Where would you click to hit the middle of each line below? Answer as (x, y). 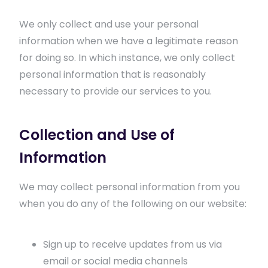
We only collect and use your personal (109, 24)
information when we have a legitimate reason (129, 41)
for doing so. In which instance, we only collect (127, 58)
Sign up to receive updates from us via (133, 244)
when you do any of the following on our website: (133, 204)
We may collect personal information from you (130, 187)
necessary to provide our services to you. (115, 91)
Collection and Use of (97, 135)
